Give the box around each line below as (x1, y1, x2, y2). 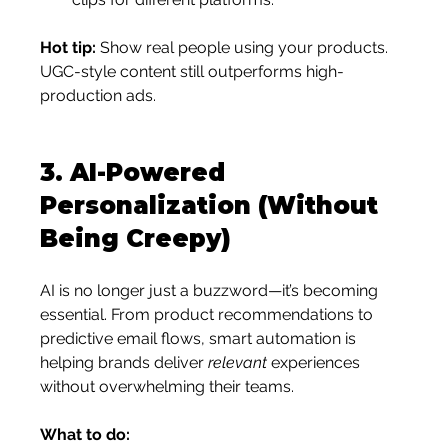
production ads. (40, 86, 157, 105)
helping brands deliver (40, 353, 209, 372)
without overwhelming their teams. (40, 377, 295, 396)
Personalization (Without (40, 191, 386, 220)
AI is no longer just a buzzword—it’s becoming (40, 281, 383, 300)
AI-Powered (70, 158, 233, 187)
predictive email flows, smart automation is (40, 329, 361, 348)
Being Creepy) (40, 224, 232, 253)
